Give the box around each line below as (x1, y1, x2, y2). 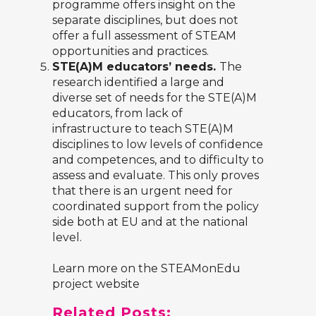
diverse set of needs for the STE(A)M (52, 91, 257, 105)
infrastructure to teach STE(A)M (52, 122, 233, 136)
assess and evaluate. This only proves (52, 169, 259, 183)
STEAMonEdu (161, 262, 241, 276)
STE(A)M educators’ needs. (52, 60, 219, 74)
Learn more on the (52, 262, 161, 276)
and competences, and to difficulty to (52, 153, 264, 167)
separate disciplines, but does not (52, 13, 238, 28)
